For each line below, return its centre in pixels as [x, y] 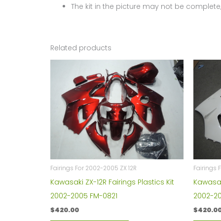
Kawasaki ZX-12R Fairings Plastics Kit [112, 182]
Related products [81, 48]
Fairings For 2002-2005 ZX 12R [93, 168]
